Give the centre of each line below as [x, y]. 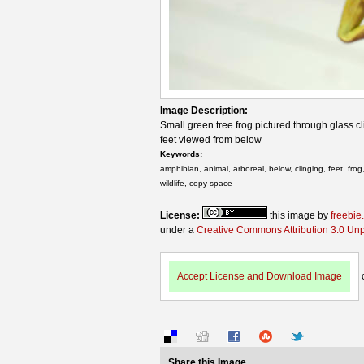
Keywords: [182, 154]
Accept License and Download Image [260, 276]
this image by [299, 215]
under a [178, 230]
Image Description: [205, 110]
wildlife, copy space [196, 183]
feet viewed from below [211, 139]
